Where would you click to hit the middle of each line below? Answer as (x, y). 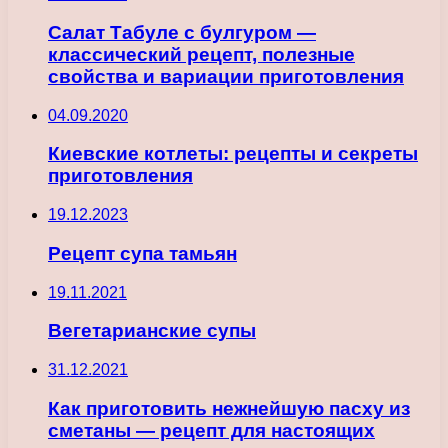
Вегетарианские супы (152, 331)
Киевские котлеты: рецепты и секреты (233, 154)
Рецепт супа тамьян (142, 253)
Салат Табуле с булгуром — (182, 33)
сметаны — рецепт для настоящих (211, 430)
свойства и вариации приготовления (226, 77)
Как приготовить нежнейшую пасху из (229, 408)
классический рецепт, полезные (201, 55)
